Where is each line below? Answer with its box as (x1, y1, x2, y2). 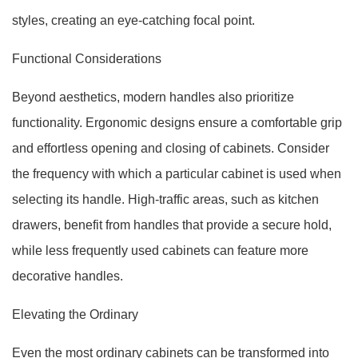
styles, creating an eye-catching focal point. (12, 14, 255, 27)
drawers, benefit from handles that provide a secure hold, (12, 218, 332, 232)
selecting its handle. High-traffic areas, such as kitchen (12, 193, 319, 206)
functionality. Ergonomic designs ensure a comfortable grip (12, 116, 342, 129)
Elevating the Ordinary (12, 308, 138, 321)
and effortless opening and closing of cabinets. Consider (12, 141, 329, 155)
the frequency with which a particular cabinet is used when (12, 167, 341, 181)
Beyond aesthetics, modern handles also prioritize (12, 90, 294, 104)
